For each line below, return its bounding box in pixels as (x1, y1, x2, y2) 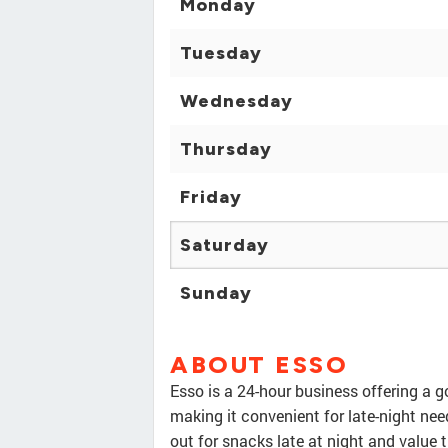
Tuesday (180, 42, 262, 65)
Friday (180, 186, 242, 209)
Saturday (180, 234, 269, 257)
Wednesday (180, 90, 293, 113)
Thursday (180, 138, 272, 161)
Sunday (180, 282, 252, 305)
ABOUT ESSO (170, 350, 348, 380)
